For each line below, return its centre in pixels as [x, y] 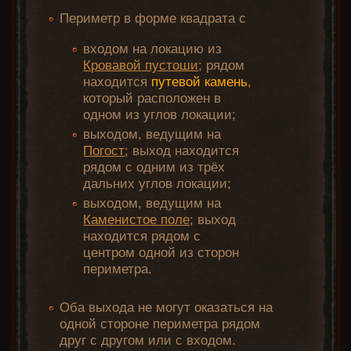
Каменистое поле [137, 220]
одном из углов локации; [160, 115]
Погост [104, 151]
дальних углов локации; [157, 184]
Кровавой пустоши [141, 66]
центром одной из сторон [161, 253]
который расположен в [152, 99]
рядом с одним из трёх [154, 168]
